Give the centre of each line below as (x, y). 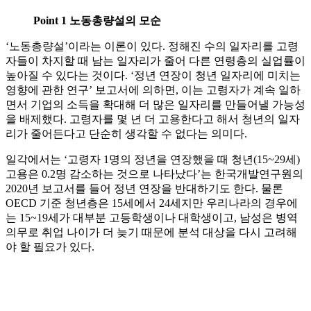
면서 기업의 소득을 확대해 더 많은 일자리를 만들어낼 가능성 (155, 105)
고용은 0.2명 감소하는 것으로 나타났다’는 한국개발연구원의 (154, 174)
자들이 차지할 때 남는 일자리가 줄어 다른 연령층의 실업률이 (155, 61)
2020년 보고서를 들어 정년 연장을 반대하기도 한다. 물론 (144, 189)
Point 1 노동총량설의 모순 (97, 21)
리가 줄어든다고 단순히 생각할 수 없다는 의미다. (126, 134)
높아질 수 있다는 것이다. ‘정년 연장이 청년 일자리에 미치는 (153, 76)
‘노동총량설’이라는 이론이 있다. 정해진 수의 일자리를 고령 (152, 47)
